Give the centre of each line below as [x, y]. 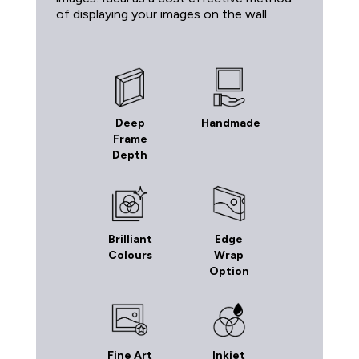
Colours [130, 255]
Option [229, 271]
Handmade [231, 123]
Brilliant [130, 239]
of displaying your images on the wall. [163, 14]
